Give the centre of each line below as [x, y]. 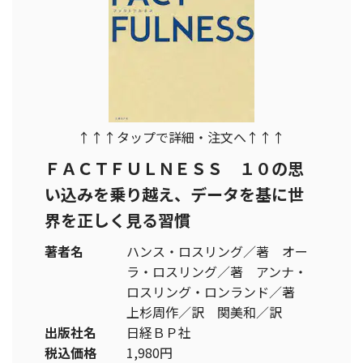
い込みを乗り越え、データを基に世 [174, 194]
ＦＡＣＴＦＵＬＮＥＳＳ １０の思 [174, 168]
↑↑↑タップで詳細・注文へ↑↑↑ [181, 137]
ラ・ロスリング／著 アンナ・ [217, 271]
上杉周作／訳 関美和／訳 [205, 312]
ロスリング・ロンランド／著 [218, 292]
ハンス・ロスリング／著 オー [218, 251]
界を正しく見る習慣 [117, 220]
